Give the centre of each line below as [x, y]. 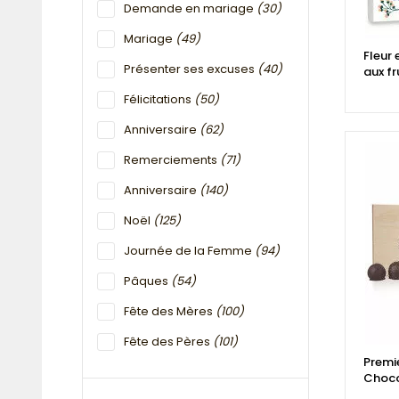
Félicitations [159, 100]
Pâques [147, 281]
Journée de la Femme [189, 251]
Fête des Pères [168, 342]
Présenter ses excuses [191, 69]
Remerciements [172, 160]
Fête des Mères [170, 312]
